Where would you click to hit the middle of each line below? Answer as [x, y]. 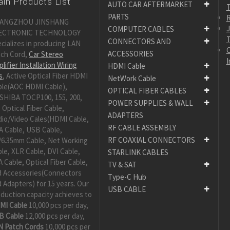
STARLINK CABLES [138, 152]
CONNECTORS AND [140, 42]
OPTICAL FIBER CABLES [147, 91]
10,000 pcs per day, [58, 205]
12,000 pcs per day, [54, 216]
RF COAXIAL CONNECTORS [152, 140]
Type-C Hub [127, 177]
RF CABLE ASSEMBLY [142, 128]
